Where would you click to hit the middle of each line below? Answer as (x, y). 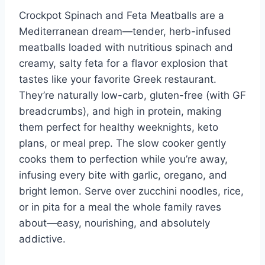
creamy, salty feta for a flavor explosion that (123, 64)
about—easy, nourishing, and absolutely (114, 223)
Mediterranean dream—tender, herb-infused (125, 32)
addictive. (42, 239)
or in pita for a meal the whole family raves (120, 207)
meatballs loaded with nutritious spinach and (126, 48)
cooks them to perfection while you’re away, (123, 159)
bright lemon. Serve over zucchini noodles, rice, (131, 191)
